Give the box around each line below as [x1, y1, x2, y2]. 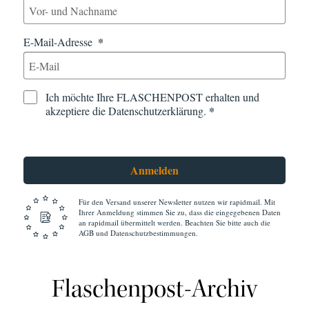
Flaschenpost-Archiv [52, 273, 257, 305]
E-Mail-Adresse [23, 34, 95, 50]
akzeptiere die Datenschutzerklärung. [46, 103, 209, 119]
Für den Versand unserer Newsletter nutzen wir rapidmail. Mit [79, 197, 275, 208]
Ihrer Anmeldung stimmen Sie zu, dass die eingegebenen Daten [79, 207, 281, 218]
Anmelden [130, 162, 179, 179]
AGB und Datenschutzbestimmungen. [79, 228, 198, 239]
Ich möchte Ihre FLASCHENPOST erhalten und [46, 90, 259, 105]
